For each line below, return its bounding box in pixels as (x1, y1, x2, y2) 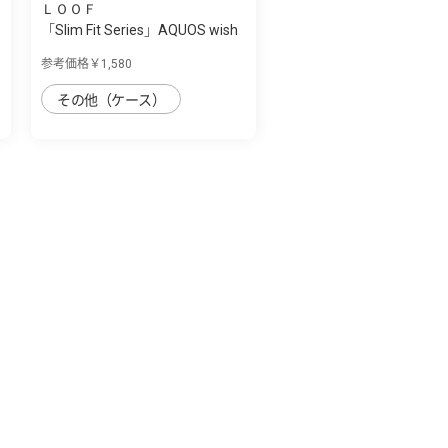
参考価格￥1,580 (41, 56, 132, 71)
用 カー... (41, 42, 95, 59)
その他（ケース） (57, 91, 166, 108)
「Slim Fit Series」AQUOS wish (41, 21, 238, 38)
